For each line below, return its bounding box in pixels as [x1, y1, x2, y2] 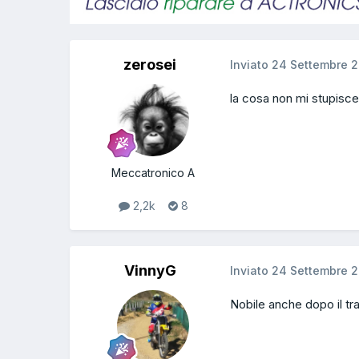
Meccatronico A [111, 165, 195, 179]
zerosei [123, 55, 176, 73]
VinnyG [123, 262, 176, 280]
